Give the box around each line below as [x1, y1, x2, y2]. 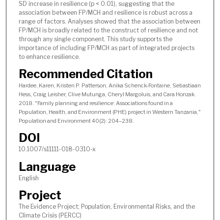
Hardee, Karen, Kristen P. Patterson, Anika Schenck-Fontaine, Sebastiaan [18, 82, 201, 89]
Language [18, 159, 76, 174]
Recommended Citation [18, 67, 153, 82]
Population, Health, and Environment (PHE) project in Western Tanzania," [18, 109, 201, 116]
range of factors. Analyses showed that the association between [18, 17, 200, 25]
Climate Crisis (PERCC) [18, 212, 82, 219]
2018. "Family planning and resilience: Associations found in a [18, 100, 173, 107]
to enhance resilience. [18, 53, 80, 60]
